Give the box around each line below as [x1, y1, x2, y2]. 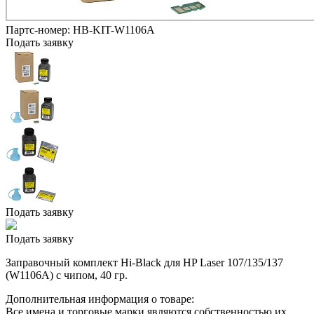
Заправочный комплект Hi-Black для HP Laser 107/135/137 [6, 256, 283, 268]
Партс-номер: [6, 23, 73, 36]
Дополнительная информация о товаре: [6, 292, 194, 305]
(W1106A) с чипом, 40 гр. [6, 268, 128, 281]
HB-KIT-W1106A [73, 23, 155, 36]
